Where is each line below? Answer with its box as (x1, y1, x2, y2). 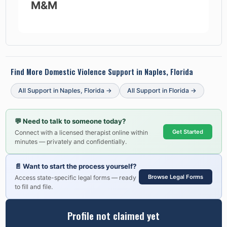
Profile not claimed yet (67, 208, 160, 223)
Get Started (172, 128, 203, 135)
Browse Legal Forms (148, 173, 203, 180)
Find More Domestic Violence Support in (11, 66, 144, 78)
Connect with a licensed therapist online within (15, 129, 148, 137)
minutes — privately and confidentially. (15, 138, 127, 146)
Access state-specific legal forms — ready (15, 174, 136, 182)
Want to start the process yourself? (23, 162, 136, 171)
